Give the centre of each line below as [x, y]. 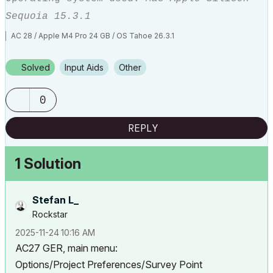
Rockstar [50, 214]
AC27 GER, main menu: [66, 248]
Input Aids [85, 67]
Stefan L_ [55, 200]
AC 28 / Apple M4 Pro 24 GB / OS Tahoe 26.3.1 [93, 36]
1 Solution [48, 164]
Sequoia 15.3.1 [48, 16]
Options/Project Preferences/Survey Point [109, 264]
